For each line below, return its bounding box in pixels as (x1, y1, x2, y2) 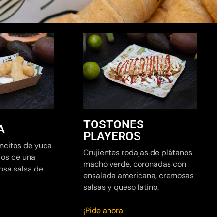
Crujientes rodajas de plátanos (83, 147, 192, 158)
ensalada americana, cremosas (83, 170, 194, 181)
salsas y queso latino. (83, 182, 159, 193)
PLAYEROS (83, 129, 141, 143)
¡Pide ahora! (83, 205, 125, 216)
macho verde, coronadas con (83, 159, 186, 170)
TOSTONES (83, 118, 144, 132)
